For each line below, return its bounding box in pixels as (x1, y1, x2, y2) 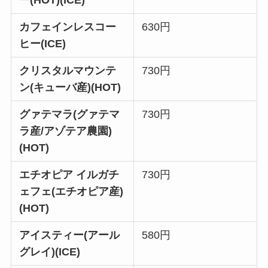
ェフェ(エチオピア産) (19, 185, 124, 197)
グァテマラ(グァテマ (19, 108, 120, 120)
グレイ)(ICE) (19, 245, 81, 258)
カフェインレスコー (19, 20, 117, 33)
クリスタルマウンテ (19, 64, 117, 77)
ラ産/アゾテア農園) (19, 124, 112, 137)
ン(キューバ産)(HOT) (19, 81, 121, 93)
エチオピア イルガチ (19, 168, 120, 181)
